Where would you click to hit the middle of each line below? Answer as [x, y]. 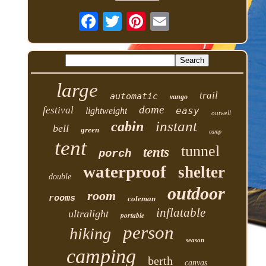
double [60, 176]
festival [58, 110]
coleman [142, 198]
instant [176, 126]
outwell [221, 113]
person [149, 232]
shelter [202, 172]
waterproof [125, 171]
